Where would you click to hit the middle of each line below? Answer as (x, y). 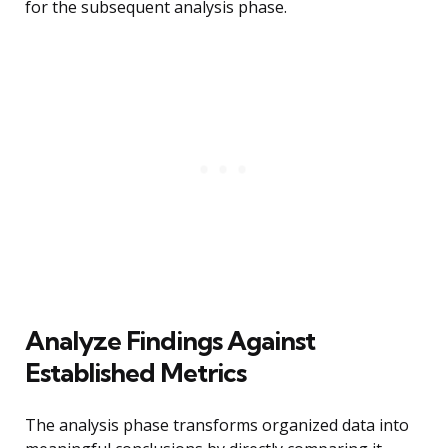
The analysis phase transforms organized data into (217, 425)
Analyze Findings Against (170, 341)
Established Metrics (135, 373)
